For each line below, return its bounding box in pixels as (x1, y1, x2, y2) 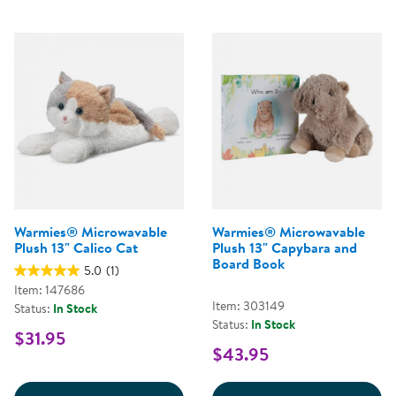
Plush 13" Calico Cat (14, 238, 138, 258)
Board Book (212, 254, 285, 274)
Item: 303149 (212, 297, 285, 316)
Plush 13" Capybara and (212, 238, 357, 258)
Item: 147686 (14, 281, 85, 300)
